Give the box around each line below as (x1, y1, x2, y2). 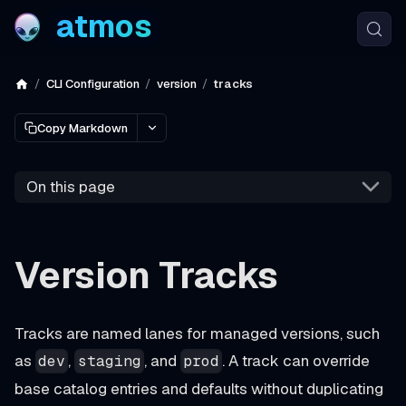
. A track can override (222, 350, 371, 371)
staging (77, 352, 141, 372)
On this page (25, 177, 115, 198)
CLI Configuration (45, 75, 140, 92)
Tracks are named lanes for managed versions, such (14, 323, 380, 343)
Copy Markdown (37, 120, 128, 136)
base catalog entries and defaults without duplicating (14, 379, 383, 400)
